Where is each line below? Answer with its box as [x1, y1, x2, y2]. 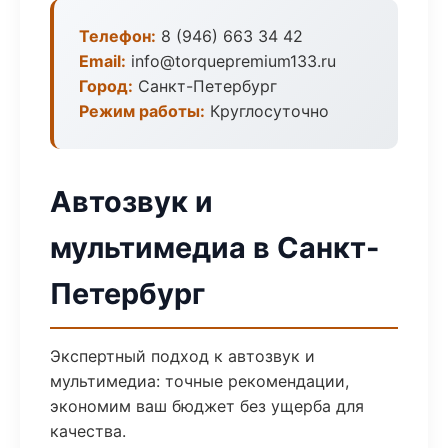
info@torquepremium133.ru [126, 51, 336, 71]
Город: [79, 76, 133, 96]
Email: [79, 51, 126, 71]
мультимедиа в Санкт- [50, 230, 380, 265]
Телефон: [79, 26, 156, 46]
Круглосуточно [205, 101, 329, 121]
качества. [50, 421, 126, 441]
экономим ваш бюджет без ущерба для [50, 396, 364, 416]
